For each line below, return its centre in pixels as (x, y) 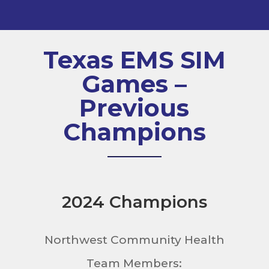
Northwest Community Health (134, 240)
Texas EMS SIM (134, 59)
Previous (134, 107)
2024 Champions (134, 201)
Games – (134, 83)
